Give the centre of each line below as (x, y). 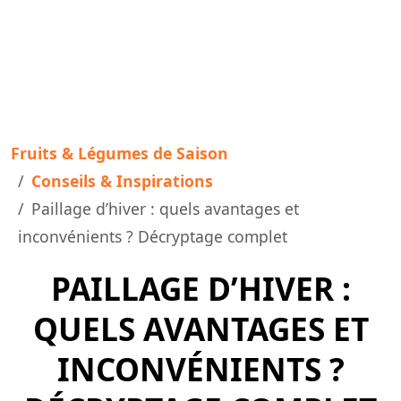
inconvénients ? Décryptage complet (153, 236)
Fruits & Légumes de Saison (119, 153)
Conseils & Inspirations (122, 181)
